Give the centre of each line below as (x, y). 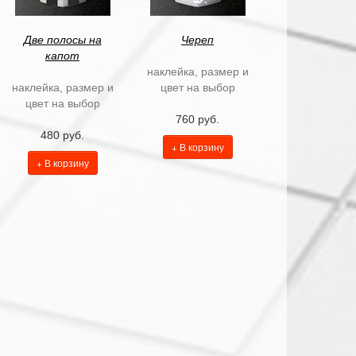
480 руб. (62, 135)
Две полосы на (62, 40)
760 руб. (197, 119)
